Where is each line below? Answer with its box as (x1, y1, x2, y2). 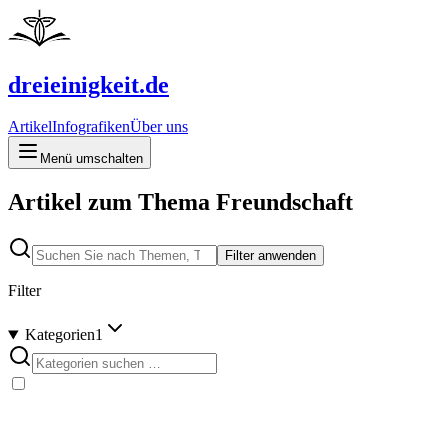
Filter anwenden (225, 248, 316, 264)
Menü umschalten (40, 151, 143, 167)
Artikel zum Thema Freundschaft (8, 189, 353, 216)
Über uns (130, 118, 188, 136)
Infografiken (52, 118, 130, 136)
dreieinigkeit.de (8, 71, 169, 98)
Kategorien (24, 326, 95, 344)
